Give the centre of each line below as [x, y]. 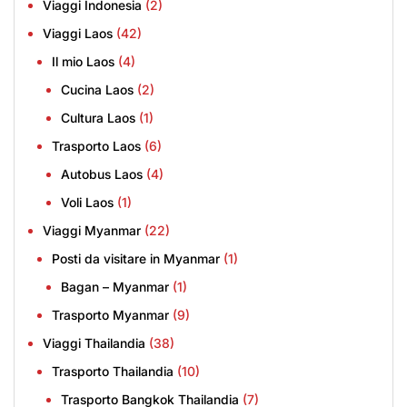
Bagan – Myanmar [115, 287]
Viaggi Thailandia [94, 343]
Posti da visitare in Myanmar [136, 259]
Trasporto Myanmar [110, 315]
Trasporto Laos [96, 146]
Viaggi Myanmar [92, 231]
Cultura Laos [98, 118]
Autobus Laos [102, 174]
